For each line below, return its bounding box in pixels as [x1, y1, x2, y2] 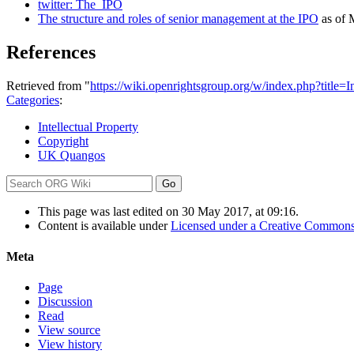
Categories [6, 92, 59, 107]
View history [38, 337, 102, 352]
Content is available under [38, 218, 171, 232]
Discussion [38, 295, 92, 309]
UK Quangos [38, 148, 105, 162]
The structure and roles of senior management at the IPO [38, 11, 318, 25]
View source [38, 323, 100, 337]
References [6, 41, 96, 62]
